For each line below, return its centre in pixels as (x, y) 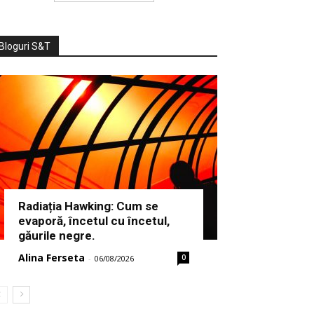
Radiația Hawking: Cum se (88, 206)
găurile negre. (57, 236)
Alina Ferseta (52, 258)
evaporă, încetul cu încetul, (94, 221)
